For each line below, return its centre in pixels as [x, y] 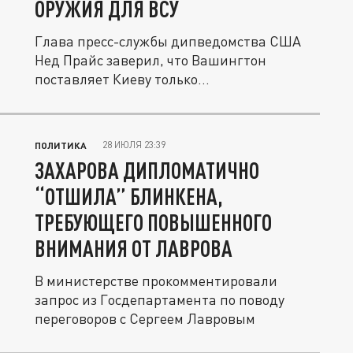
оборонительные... [95, 98]
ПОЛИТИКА [61, 145]
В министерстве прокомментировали [156, 281]
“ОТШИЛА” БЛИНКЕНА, [129, 196]
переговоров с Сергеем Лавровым [145, 318]
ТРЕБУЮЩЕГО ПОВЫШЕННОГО [153, 222]
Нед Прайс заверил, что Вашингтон [150, 60]
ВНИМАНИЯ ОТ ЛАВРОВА [134, 248]
